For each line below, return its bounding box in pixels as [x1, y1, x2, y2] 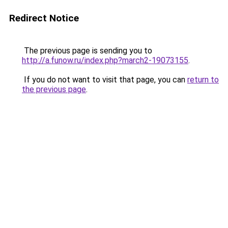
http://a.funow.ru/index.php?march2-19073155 [22, 55, 188, 65]
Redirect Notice [9, 12, 79, 24]
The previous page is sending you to [22, 46, 152, 55]
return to [187, 75, 219, 84]
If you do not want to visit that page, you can [22, 75, 187, 84]
